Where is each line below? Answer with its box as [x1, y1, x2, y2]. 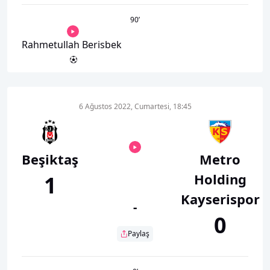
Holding [193, 169, 246, 188]
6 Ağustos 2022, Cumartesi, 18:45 [78, 101, 192, 111]
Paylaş [128, 228, 149, 239]
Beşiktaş [22, 149, 78, 168]
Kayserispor [180, 189, 260, 208]
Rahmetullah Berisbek [22, 37, 122, 51]
